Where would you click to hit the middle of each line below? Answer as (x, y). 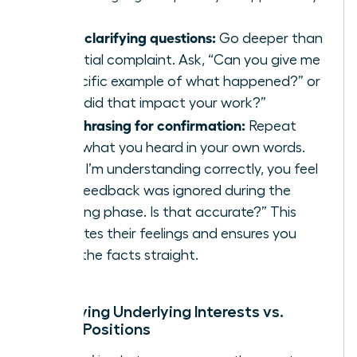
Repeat (271, 126)
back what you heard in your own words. (175, 147)
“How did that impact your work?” (156, 102)
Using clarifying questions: (131, 36)
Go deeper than (269, 38)
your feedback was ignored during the (168, 190)
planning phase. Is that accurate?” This (171, 212)
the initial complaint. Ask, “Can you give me (183, 59)
